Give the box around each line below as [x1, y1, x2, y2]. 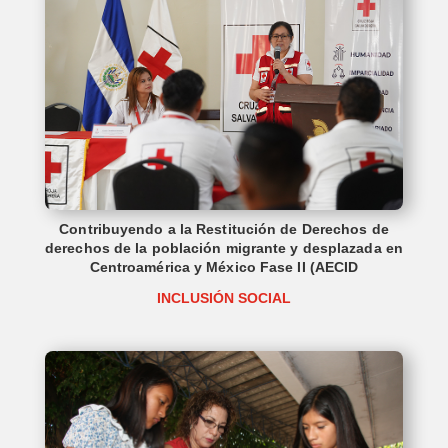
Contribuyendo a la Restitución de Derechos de [59, 221, 389, 238]
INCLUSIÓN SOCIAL [156, 290, 291, 307]
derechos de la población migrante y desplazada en [45, 240, 403, 257]
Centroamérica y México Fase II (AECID [89, 259, 359, 276]
